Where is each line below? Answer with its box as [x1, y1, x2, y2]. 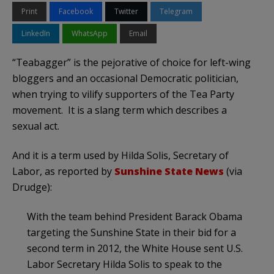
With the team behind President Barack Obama [27, 209, 242, 223]
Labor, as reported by [12, 164, 114, 178]
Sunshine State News [114, 164, 224, 178]
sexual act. [12, 119, 59, 133]
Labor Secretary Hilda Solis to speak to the [27, 257, 222, 271]
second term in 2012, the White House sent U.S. [27, 241, 243, 255]
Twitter [114, 6, 138, 17]
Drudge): [12, 180, 52, 194]
